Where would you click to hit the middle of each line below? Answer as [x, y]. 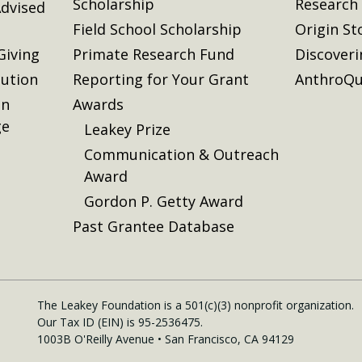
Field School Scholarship [158, 29]
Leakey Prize [127, 129]
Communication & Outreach [181, 154]
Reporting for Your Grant [161, 79]
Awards [99, 104]
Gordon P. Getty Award [164, 201]
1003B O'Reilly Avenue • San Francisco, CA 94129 [166, 339]
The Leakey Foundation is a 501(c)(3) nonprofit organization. [196, 305]
